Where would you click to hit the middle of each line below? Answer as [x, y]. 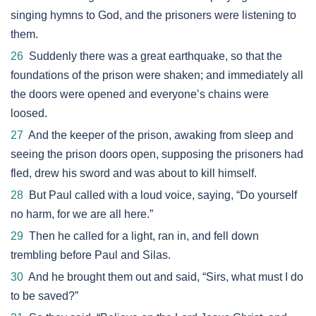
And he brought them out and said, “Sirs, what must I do [163, 277]
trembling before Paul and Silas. [91, 255]
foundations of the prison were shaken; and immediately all [157, 75]
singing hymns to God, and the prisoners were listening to [153, 15]
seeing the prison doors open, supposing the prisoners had [157, 154]
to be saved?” [44, 296]
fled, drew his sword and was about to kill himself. [134, 173]
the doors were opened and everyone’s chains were [140, 94]
